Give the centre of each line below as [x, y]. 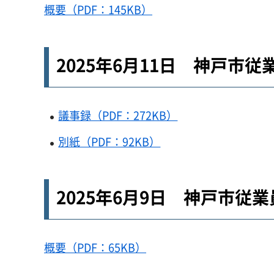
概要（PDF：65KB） [95, 247]
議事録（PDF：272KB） [118, 115]
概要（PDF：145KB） [98, 9]
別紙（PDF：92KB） [109, 141]
